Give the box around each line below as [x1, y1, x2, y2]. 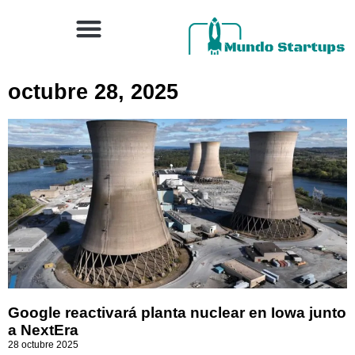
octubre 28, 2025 [8, 80, 178, 104]
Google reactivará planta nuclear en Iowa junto [8, 304, 346, 321]
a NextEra [8, 322, 78, 338]
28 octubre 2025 [8, 339, 78, 350]
